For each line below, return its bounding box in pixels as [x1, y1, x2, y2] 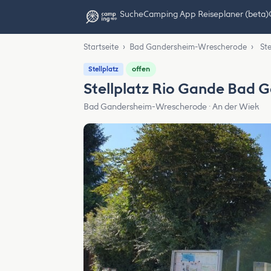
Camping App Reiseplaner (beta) [143, 9, 269, 19]
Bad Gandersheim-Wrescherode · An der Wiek [83, 102, 260, 112]
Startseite [83, 42, 119, 51]
